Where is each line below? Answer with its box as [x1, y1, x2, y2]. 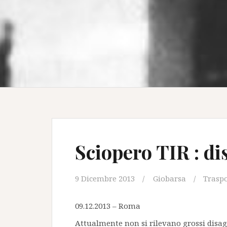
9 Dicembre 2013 [75, 173, 135, 183]
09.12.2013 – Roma [75, 201, 140, 211]
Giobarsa [153, 173, 186, 183]
